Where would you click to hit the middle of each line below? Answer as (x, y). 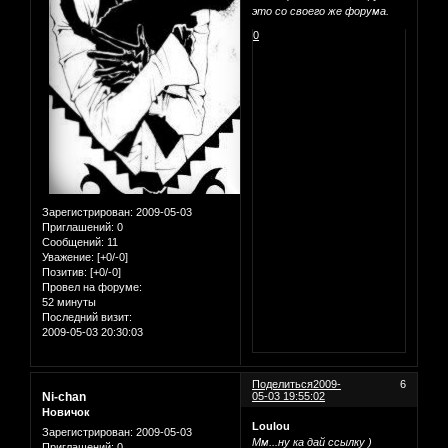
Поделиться (283, 384)
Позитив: (64, 272)
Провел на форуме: (92, 287)
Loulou (271, 425)
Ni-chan (64, 397)
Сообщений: (73, 242)
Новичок (66, 412)
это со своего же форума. (321, 10)
